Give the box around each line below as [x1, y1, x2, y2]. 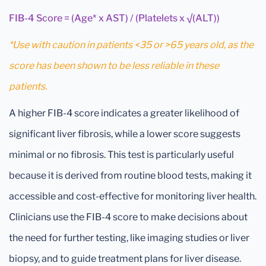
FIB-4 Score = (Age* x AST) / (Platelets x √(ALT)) [9, 12, 220, 24]
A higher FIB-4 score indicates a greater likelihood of [9, 107, 239, 119]
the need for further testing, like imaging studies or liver [9, 232, 249, 243]
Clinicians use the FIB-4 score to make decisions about [9, 211, 248, 223]
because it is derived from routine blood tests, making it [9, 170, 252, 181]
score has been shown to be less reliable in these [9, 60, 219, 71]
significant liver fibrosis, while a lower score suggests [9, 128, 240, 140]
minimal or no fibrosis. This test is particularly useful [9, 149, 234, 160]
